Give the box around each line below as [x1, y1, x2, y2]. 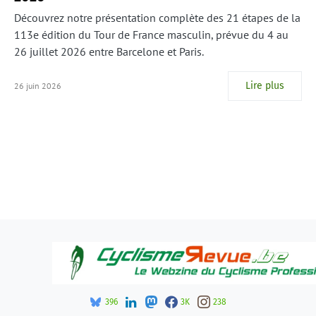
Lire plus [245, 80, 284, 92]
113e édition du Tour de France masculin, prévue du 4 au [14, 28, 288, 42]
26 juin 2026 [14, 80, 61, 92]
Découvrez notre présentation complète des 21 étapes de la [14, 11, 300, 25]
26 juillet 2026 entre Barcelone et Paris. [14, 44, 204, 59]
